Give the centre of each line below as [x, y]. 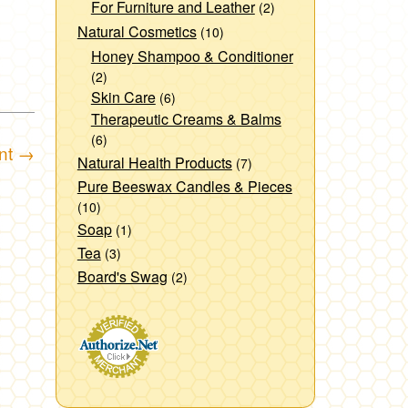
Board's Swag [122, 276]
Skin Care [123, 97]
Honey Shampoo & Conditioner [192, 56]
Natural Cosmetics [137, 31]
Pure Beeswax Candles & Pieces [184, 186]
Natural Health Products [154, 162]
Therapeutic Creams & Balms [186, 118]
